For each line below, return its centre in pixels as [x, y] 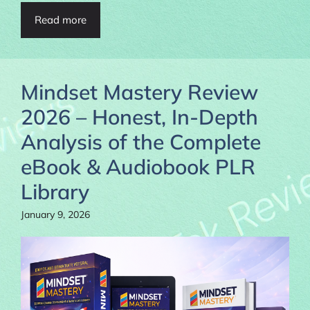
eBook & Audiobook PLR [138, 167]
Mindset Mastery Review [139, 92]
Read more [61, 20]
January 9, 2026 [55, 215]
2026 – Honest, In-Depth [139, 117]
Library [55, 192]
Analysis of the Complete [141, 142]
